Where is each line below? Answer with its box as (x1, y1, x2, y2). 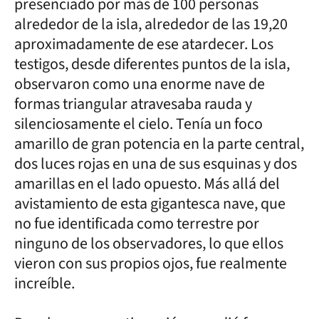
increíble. (14, 272, 75, 295)
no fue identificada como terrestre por (14, 212, 259, 235)
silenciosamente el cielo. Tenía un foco (14, 113, 263, 135)
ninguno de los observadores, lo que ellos (14, 232, 283, 255)
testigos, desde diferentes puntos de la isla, (14, 53, 290, 75)
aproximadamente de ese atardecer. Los (14, 33, 273, 56)
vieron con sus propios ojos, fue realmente (14, 252, 287, 275)
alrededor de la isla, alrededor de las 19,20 (14, 13, 288, 36)
